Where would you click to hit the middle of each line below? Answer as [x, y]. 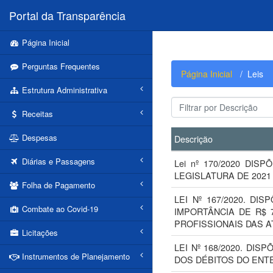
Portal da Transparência [67, 15]
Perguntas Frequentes [59, 66]
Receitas [36, 114]
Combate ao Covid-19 [58, 209]
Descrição [193, 139]
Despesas [38, 137]
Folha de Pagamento [57, 185]
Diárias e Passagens [57, 161]
